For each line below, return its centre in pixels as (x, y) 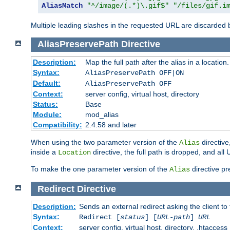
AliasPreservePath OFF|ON (134, 73)
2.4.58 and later (111, 125)
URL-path (173, 217)
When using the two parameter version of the (105, 142)
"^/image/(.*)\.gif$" (128, 5)
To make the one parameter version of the (100, 169)
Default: (46, 83)
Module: (47, 115)
